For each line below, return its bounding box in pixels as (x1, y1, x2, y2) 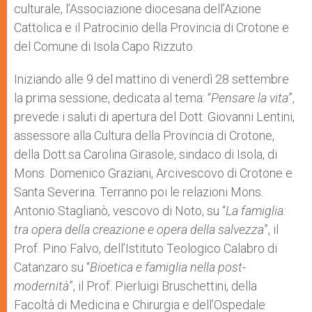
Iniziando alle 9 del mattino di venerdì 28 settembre (14, 72, 289, 86)
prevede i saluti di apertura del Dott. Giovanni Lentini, (14, 109, 295, 124)
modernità (14, 279, 69, 293)
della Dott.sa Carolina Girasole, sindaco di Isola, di (14, 147, 277, 162)
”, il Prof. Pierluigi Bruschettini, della (69, 279, 257, 293)
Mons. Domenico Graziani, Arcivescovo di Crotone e (14, 166, 292, 180)
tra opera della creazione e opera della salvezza (14, 222, 264, 237)
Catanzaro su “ (14, 260, 90, 274)
